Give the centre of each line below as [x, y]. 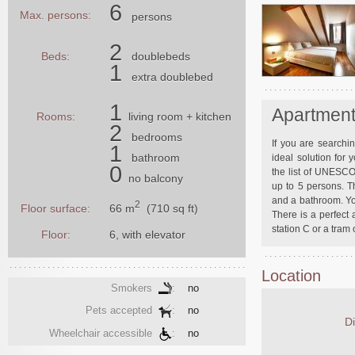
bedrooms [157, 137]
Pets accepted [122, 310]
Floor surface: [55, 208]
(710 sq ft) [169, 208]
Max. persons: [55, 15]
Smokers [135, 288]
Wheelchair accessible [104, 333]
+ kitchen [207, 116]
